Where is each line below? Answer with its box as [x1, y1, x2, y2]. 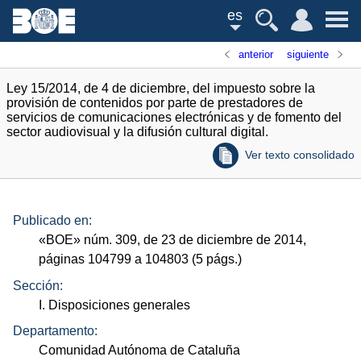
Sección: [13, 278, 63, 293]
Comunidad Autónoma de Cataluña [39, 343, 241, 358]
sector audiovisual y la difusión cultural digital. [6, 125, 268, 139]
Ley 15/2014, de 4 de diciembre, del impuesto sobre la [6, 81, 315, 95]
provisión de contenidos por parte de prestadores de [6, 96, 303, 110]
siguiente [286, 48, 329, 60]
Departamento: [13, 324, 98, 338]
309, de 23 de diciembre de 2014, [112, 233, 307, 247]
